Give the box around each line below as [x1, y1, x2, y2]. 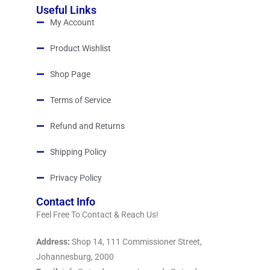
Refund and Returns [49, 121, 125, 131]
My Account [49, 17, 95, 27]
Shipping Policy [49, 146, 107, 157]
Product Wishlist [49, 43, 111, 53]
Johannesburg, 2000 [36, 251, 114, 262]
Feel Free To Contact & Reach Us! [36, 209, 159, 219]
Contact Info [36, 195, 95, 208]
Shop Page [49, 69, 90, 79]
